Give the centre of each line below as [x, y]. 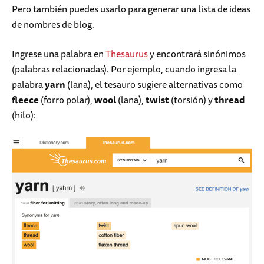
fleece [25, 100]
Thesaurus [127, 54]
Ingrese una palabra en [59, 54]
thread [230, 100]
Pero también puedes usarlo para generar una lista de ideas [131, 9]
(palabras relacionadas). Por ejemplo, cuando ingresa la [124, 69]
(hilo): [24, 115]
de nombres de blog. [53, 24]
